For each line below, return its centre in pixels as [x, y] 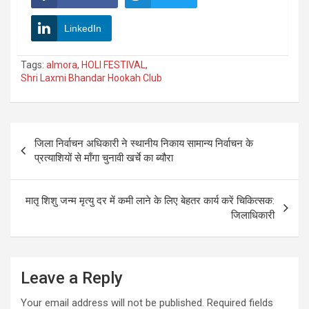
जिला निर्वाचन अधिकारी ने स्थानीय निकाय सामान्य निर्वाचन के [144, 143]
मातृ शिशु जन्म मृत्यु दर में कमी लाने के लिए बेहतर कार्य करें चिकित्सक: [150, 200]
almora [62, 64]
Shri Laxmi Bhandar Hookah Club [91, 78]
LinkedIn [83, 28]
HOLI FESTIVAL [113, 64]
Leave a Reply [72, 278]
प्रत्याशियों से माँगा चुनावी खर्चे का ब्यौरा [104, 158]
